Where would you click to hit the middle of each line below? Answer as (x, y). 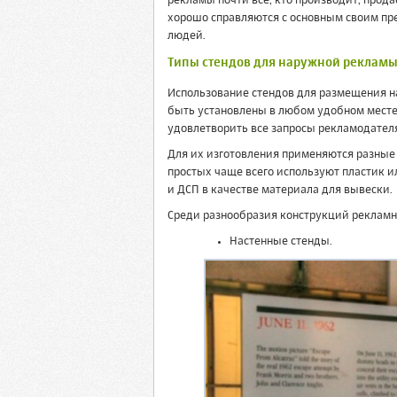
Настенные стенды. (280, 241)
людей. (186, 36)
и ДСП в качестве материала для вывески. (280, 190)
